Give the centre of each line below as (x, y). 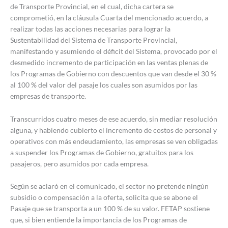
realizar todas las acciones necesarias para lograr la (90, 29)
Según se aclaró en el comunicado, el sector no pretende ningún (109, 186)
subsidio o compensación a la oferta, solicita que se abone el (104, 197)
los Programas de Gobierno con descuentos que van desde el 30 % (113, 74)
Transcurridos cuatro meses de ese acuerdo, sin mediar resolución (114, 119)
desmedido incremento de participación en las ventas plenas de (109, 63)
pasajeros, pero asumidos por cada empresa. (79, 163)
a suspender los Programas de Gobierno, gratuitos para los (102, 152)
